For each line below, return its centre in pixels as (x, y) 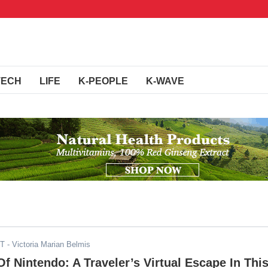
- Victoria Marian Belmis (48, 244)
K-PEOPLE (103, 81)
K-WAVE (165, 81)
